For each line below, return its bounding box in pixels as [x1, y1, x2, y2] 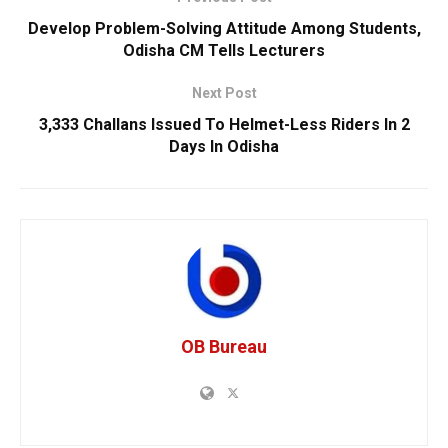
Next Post [191, 85, 257, 102]
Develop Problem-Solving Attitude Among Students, [27, 19, 421, 39]
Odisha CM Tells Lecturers [123, 41, 325, 61]
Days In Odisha [169, 137, 279, 157]
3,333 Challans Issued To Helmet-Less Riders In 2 [38, 115, 410, 135]
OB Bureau [181, 336, 267, 358]
